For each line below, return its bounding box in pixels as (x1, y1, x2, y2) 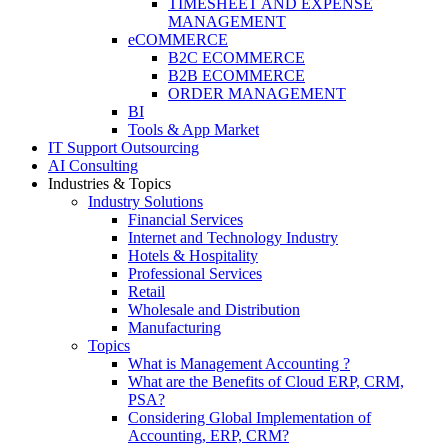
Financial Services (128, 211, 243, 228)
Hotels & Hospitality (128, 247, 258, 264)
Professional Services (128, 265, 262, 282)
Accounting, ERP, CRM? (128, 427, 289, 444)
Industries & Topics (48, 175, 171, 192)
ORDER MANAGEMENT (168, 85, 346, 102)
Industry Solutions (88, 193, 203, 210)
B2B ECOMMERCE (168, 67, 305, 84)
